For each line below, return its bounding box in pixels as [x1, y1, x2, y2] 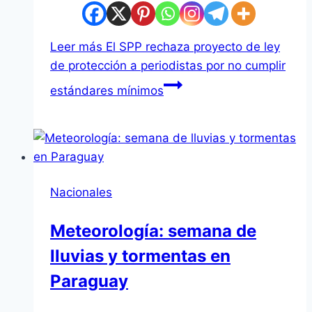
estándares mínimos [50, 84, 164, 98]
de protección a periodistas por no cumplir [50, 58, 286, 73]
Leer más [50, 40, 102, 54]
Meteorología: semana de [50, 221, 256, 242]
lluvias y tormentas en [50, 246, 231, 267]
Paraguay [50, 271, 128, 292]
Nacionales [50, 185, 112, 200]
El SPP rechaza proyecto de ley [102, 40, 280, 54]
